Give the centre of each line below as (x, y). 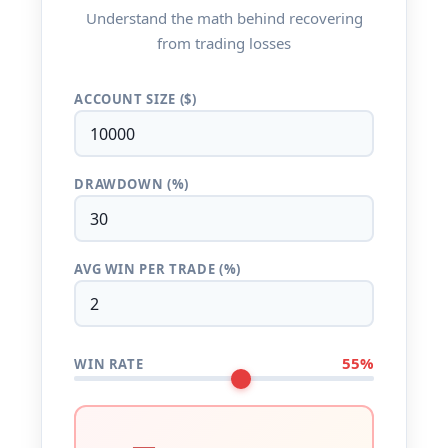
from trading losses (224, 43)
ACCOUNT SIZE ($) (135, 99)
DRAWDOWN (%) (132, 184)
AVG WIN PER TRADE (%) (157, 269)
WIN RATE (109, 363)
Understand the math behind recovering (224, 18)
